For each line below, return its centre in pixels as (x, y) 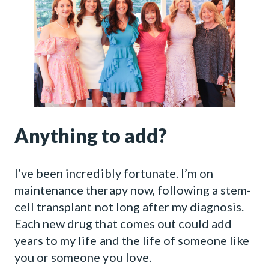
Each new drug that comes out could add (123, 223)
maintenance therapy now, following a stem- (133, 190)
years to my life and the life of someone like (132, 240)
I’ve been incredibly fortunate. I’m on (114, 173)
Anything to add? (91, 135)
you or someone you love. (83, 257)
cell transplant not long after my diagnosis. (129, 207)
